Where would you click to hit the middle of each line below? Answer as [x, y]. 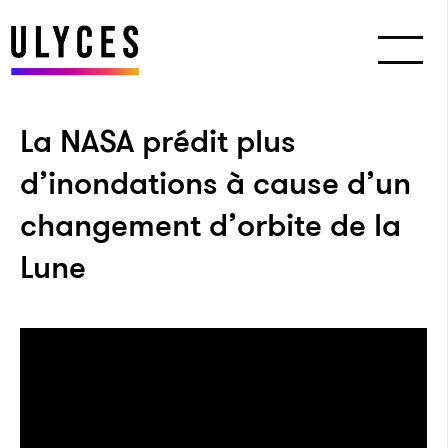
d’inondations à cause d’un [215, 183]
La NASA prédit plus [158, 141]
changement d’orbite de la [210, 225]
